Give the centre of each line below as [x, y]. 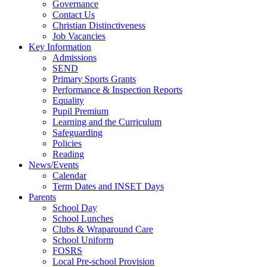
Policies [67, 144]
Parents [42, 197]
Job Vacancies [79, 36]
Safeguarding [77, 133]
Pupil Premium [80, 111]
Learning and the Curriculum [107, 122]
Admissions [74, 58]
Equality [68, 101]
